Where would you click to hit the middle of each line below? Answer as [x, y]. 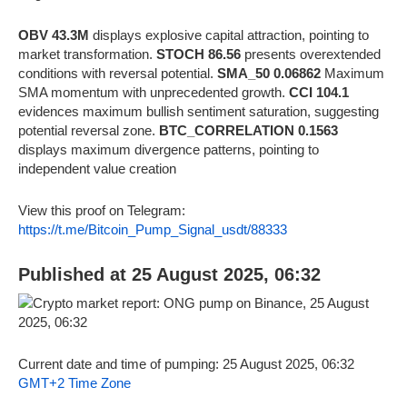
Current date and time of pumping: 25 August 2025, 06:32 [186, 363]
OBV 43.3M [54, 35]
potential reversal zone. [89, 130]
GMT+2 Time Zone [74, 382]
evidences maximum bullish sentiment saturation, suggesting [199, 111]
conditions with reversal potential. [118, 73]
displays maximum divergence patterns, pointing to [169, 149]
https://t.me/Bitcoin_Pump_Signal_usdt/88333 [153, 229]
